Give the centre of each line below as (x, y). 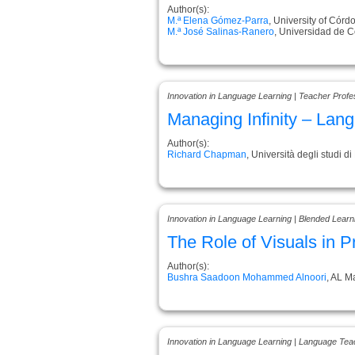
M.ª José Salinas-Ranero (221, 31)
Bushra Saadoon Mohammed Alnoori (247, 277)
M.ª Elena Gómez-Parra (218, 20)
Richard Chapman (207, 154)
